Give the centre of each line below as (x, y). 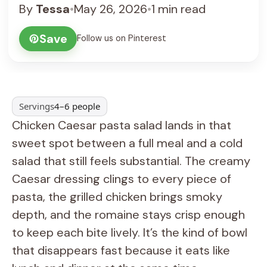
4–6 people (77, 106)
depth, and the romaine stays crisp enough (128, 214)
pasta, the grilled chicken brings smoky (117, 196)
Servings (37, 106)
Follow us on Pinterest (122, 38)
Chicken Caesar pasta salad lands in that (122, 125)
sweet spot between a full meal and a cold (127, 143)
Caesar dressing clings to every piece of (122, 178)
